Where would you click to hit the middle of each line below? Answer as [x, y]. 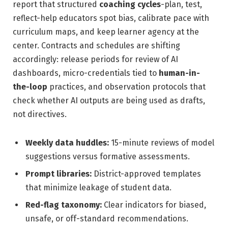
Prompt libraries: [59, 174]
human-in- [179, 73]
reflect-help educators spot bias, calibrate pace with [111, 18]
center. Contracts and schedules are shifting [96, 45]
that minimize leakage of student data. [98, 187]
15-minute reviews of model [162, 142]
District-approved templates [146, 174]
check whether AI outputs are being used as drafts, [109, 100]
